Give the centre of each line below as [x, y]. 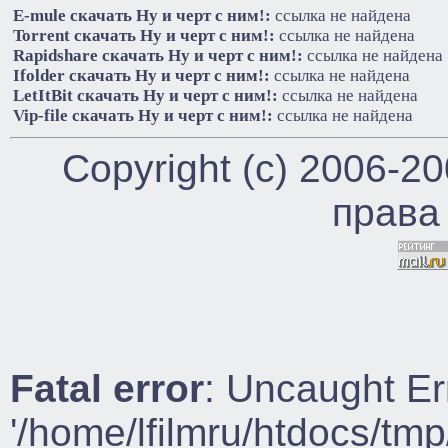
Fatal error [107, 388]
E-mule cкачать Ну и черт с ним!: [142, 15]
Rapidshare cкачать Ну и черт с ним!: [158, 55]
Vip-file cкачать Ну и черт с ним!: [143, 115]
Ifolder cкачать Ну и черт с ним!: [141, 75]
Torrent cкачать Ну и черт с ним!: [144, 35]
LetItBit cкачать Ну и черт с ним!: [145, 95]
